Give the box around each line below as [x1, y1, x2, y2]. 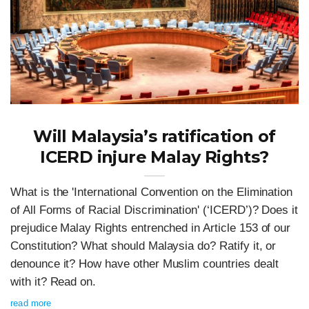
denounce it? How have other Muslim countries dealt [10, 257, 279, 271]
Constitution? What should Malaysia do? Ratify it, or [10, 239, 277, 253]
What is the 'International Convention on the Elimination [10, 186, 293, 199]
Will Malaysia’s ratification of [33, 126, 276, 147]
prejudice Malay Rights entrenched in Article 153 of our [10, 221, 291, 235]
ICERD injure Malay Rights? [40, 147, 269, 168]
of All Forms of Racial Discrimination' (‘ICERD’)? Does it [10, 203, 299, 217]
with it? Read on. [10, 275, 97, 289]
